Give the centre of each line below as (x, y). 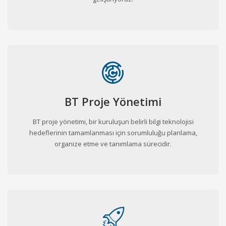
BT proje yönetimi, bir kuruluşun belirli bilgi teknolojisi (113, 121)
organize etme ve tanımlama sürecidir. (113, 144)
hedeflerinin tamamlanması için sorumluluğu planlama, (113, 132)
